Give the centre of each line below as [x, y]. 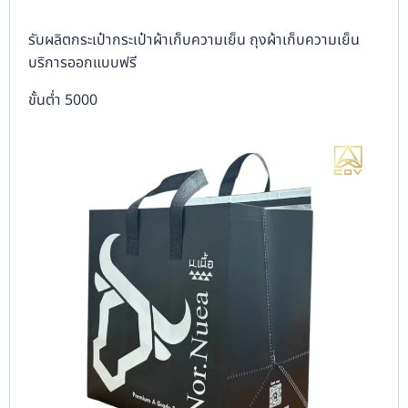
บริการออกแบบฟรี [82, 62]
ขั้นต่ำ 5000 [63, 100]
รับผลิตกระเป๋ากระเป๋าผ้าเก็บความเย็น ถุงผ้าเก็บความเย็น [196, 40]
